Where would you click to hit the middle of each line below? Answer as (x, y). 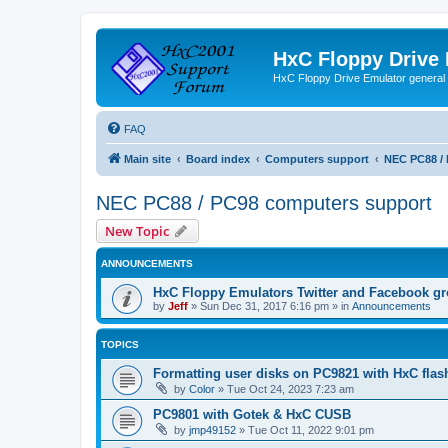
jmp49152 (212, 429)
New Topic (137, 230)
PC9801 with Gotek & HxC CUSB (252, 414)
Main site (147, 158)
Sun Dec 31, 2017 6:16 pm (264, 305)
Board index (218, 158)
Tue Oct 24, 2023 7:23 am (290, 388)
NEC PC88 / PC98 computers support (264, 202)
